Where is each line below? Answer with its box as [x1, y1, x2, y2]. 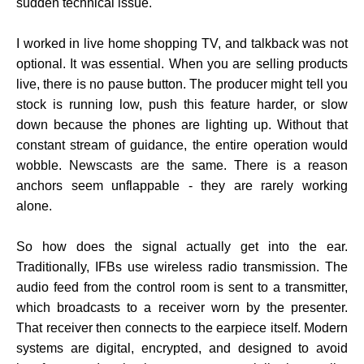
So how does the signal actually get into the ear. [16, 240, 348, 254]
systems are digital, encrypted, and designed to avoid [16, 341, 348, 356]
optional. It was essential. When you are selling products [16, 57, 348, 71]
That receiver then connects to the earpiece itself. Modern [16, 321, 348, 336]
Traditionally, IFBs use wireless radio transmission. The [16, 260, 348, 275]
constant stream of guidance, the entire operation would [16, 138, 348, 153]
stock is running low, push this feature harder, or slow [16, 97, 348, 112]
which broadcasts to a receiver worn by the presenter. [16, 301, 348, 315]
